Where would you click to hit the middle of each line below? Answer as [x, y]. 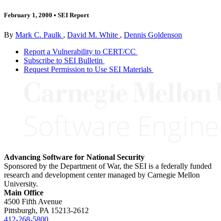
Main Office [24, 192]
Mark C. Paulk [39, 35]
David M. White [93, 35]
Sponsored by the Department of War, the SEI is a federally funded [108, 166]
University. [21, 184]
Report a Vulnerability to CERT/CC [80, 51]
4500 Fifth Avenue [33, 201]
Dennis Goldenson [153, 35]
